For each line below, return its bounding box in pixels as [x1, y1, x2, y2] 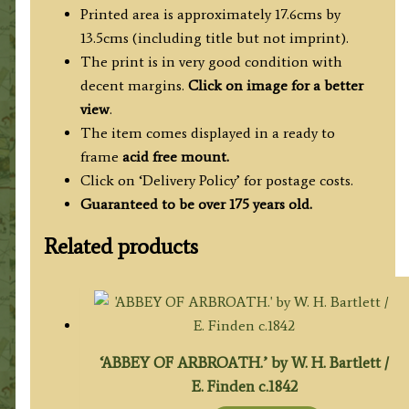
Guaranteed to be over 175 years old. [79, 194, 312, 213]
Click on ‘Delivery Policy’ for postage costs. [79, 171, 353, 189]
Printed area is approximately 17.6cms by [79, 5, 341, 23]
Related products [43, 232, 198, 259]
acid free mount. [121, 147, 229, 165]
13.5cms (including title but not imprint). [79, 28, 349, 47]
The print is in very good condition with [79, 52, 342, 70]
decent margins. [79, 76, 188, 94]
